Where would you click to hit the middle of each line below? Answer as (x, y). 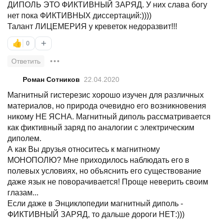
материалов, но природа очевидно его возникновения (107, 106)
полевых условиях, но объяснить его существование (104, 171)
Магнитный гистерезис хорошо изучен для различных (106, 95)
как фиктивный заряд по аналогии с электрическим (101, 127)
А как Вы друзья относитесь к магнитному (84, 149)
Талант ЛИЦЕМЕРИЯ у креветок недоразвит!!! (92, 26)
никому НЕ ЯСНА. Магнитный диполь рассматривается (109, 116)
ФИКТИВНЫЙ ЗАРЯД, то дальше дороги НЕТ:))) (96, 214)
